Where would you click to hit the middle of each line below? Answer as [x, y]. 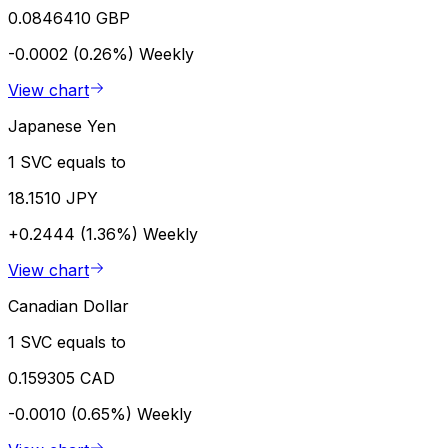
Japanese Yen [62, 125]
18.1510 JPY [53, 197]
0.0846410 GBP [69, 17]
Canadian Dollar [68, 305]
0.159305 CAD [61, 377]
